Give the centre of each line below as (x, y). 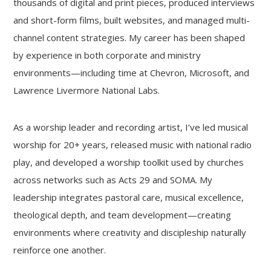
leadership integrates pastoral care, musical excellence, (129, 197)
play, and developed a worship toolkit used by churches (129, 162)
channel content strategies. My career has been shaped (129, 38)
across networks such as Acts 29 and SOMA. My (113, 180)
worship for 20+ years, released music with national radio (133, 145)
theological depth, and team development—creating (122, 215)
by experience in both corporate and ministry (107, 55)
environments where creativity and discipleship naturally (130, 232)
